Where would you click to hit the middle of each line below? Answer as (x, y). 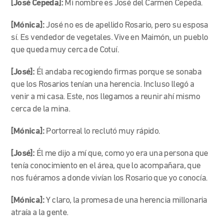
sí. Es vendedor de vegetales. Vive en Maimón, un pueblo (110, 37)
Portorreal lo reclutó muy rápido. (103, 131)
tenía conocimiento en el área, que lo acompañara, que (106, 166)
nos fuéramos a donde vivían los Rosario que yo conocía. (109, 178)
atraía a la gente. (40, 213)
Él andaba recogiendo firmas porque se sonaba (119, 72)
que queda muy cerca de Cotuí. (66, 50)
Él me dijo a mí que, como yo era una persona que (122, 153)
